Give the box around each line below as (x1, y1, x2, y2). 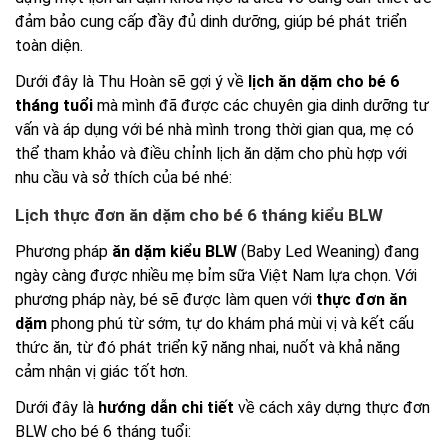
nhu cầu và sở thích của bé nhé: (15, 168, 232, 188)
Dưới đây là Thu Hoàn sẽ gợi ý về (15, 72, 248, 92)
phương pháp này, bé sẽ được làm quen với (15, 289, 316, 309)
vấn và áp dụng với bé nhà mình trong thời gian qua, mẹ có (15, 120, 414, 140)
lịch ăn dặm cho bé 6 (248, 72, 399, 92)
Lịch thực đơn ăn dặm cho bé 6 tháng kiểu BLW (15, 204, 383, 225)
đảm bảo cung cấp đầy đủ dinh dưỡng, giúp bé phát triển (15, 11, 407, 31)
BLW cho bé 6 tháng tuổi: (15, 422, 191, 442)
